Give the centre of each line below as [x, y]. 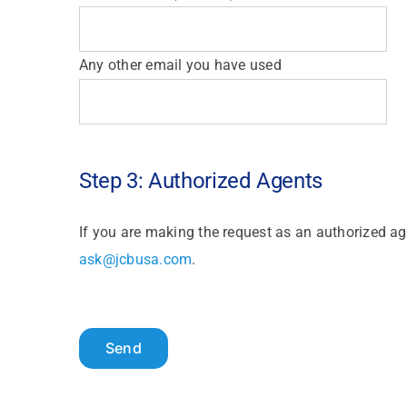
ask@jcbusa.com [135, 259]
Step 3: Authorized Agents [200, 180]
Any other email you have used [180, 65]
